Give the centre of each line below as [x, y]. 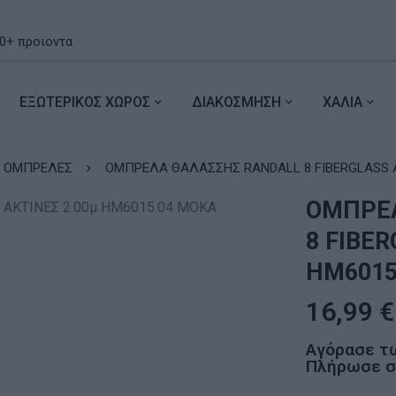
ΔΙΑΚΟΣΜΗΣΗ [236, 102]
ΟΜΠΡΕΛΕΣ [38, 168]
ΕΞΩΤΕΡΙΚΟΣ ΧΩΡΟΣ [84, 102]
